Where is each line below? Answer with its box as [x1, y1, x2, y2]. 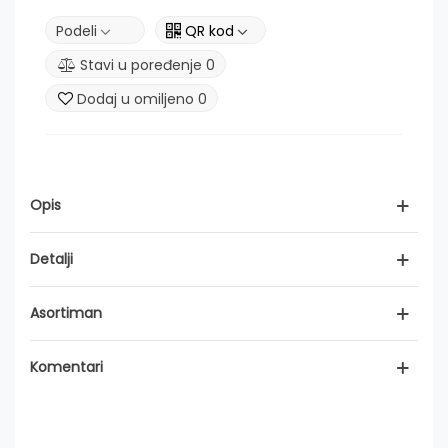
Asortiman [30, 303, 102, 324]
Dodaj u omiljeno [77, 89, 194, 110]
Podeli [56, 21, 97, 42]
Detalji [30, 249, 73, 270]
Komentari [30, 357, 103, 378]
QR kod [185, 21, 234, 42]
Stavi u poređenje [80, 55, 202, 76]
